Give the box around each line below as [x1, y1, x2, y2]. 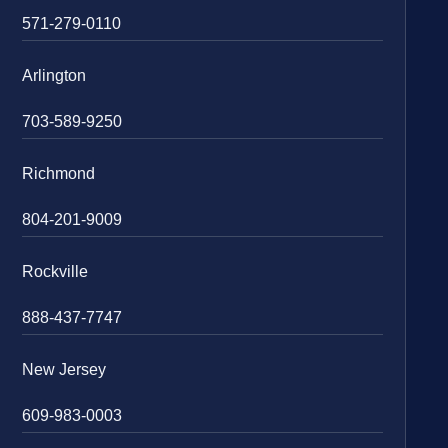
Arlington [22, 66, 87, 84]
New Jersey [22, 360, 107, 378]
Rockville [22, 262, 89, 280]
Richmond [22, 164, 96, 182]
